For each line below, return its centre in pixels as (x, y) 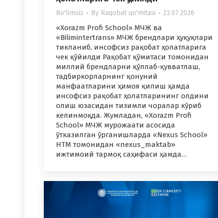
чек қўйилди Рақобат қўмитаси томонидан (132, 57)
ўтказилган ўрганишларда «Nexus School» (132, 135)
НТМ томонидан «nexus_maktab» (116, 145)
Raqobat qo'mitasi (128, 13)
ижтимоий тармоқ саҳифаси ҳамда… (121, 154)
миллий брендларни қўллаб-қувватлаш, (128, 67)
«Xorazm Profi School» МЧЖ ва (109, 28)
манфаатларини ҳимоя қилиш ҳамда (123, 86)
